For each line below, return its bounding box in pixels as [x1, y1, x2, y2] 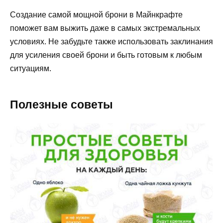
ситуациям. [10, 64, 51, 73]
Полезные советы [10, 98, 113, 111]
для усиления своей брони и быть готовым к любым [10, 50, 202, 59]
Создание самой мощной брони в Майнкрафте [10, 10, 183, 19]
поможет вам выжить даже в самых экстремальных [10, 23, 200, 32]
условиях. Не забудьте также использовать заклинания [10, 37, 213, 46]
